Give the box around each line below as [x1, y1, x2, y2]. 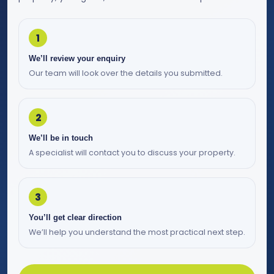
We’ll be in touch [29, 133, 93, 143]
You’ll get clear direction [29, 213, 122, 223]
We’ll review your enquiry [29, 54, 125, 64]
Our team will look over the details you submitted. [29, 68, 223, 79]
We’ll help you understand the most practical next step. [29, 227, 245, 238]
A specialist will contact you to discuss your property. [29, 147, 235, 158]
